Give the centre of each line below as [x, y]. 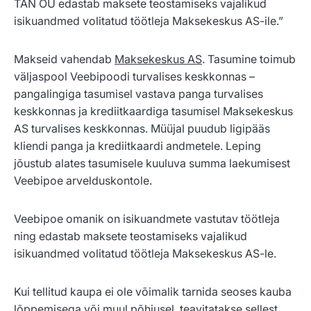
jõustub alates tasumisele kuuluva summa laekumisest [152, 163]
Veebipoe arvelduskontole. [83, 181]
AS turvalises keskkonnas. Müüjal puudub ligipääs [142, 129]
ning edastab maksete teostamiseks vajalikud [131, 236]
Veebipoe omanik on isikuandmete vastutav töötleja [147, 219]
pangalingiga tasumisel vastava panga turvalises [138, 94]
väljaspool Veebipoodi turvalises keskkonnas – [134, 77]
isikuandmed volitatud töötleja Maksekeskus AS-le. [145, 254]
